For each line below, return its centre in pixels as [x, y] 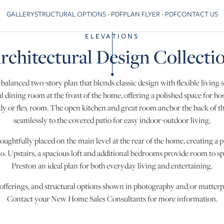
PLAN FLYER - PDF [150, 14]
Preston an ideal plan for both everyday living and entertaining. [112, 165]
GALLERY [20, 14]
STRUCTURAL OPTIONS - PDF [78, 14]
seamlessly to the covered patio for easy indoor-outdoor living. [112, 120]
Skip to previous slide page [39, 19]
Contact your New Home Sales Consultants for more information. [112, 198]
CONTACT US [197, 14]
